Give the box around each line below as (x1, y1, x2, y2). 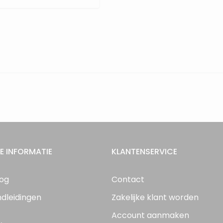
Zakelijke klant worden (111, 192, 199, 203)
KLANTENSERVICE (111, 146, 177, 157)
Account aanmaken (111, 210, 189, 221)
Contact (111, 174, 144, 185)
